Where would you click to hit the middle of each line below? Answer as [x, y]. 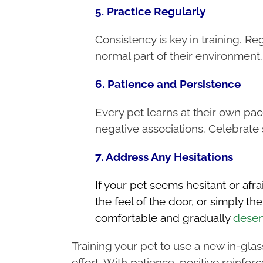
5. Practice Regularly [150, 11]
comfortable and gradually [164, 218]
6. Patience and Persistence [168, 84]
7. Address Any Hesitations [164, 156]
